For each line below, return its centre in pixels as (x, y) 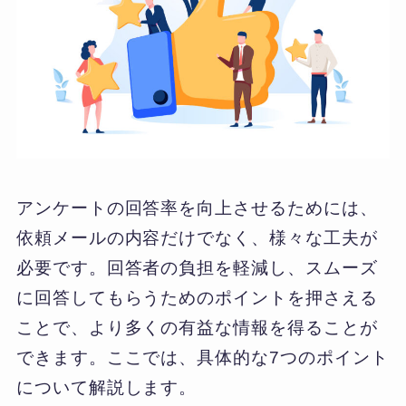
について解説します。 (106, 387)
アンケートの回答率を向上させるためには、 (197, 208)
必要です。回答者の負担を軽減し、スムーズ (197, 267)
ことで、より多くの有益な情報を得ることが (197, 327)
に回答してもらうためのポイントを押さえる (197, 297)
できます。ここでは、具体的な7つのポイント (202, 357)
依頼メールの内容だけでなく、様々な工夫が (197, 237)
